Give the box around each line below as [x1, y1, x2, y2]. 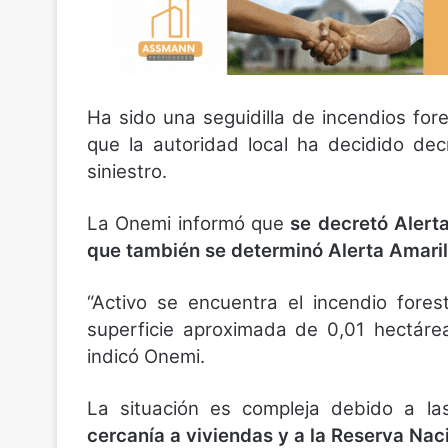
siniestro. [87, 160, 167, 183]
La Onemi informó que [87, 212, 291, 235]
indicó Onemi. [87, 345, 205, 368]
